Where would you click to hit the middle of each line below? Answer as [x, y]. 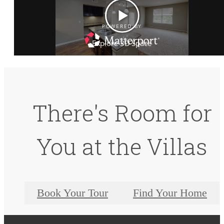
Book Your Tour [72, 193]
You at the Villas [122, 146]
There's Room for [122, 112]
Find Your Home [170, 193]
